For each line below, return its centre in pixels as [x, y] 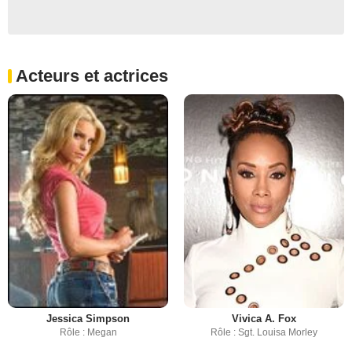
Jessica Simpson [88, 319]
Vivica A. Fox [264, 319]
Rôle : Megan [88, 332]
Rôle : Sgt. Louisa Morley [264, 332]
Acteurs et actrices [92, 76]
